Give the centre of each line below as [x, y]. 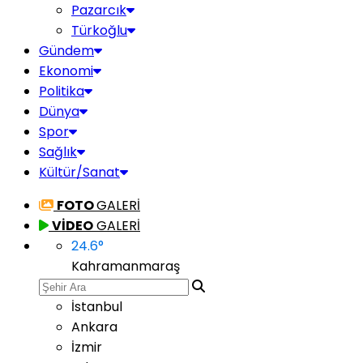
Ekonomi [66, 71]
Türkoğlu [99, 30]
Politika [62, 91]
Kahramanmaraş [126, 266]
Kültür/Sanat [79, 172]
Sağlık [58, 152]
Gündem [66, 51]
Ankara [94, 327]
